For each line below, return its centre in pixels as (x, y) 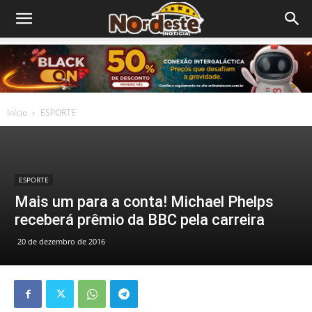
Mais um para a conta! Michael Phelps (144, 202)
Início (17, 112)
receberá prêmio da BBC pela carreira (140, 220)
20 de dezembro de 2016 (61, 241)
